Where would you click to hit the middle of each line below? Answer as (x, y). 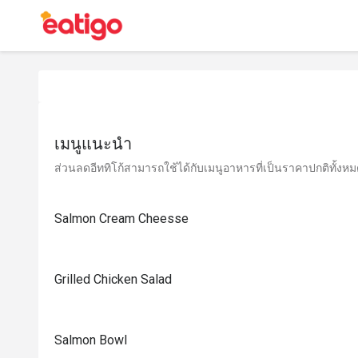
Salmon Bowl (91, 340)
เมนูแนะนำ (93, 144)
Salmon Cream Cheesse (121, 219)
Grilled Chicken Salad (113, 279)
